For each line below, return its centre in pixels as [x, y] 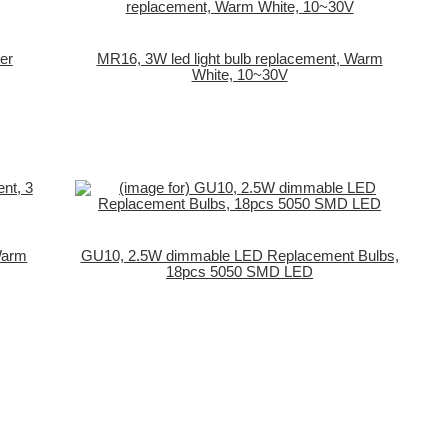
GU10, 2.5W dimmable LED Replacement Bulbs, [239, 256]
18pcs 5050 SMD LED [240, 272]
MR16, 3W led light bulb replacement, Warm [239, 58]
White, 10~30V [239, 74]
